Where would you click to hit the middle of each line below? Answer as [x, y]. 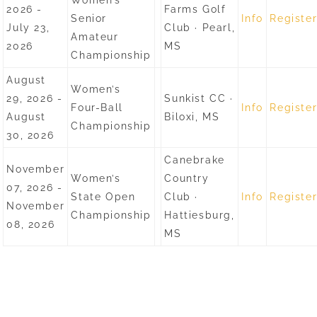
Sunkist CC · [199, 98]
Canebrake [195, 160]
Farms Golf [195, 9]
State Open [103, 197]
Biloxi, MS [192, 117]
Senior [89, 18]
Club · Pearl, [200, 28]
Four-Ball [97, 108]
